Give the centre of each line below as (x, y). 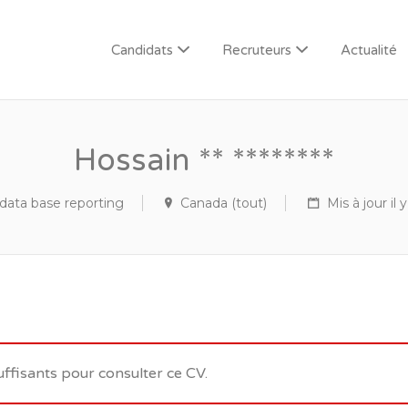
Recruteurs (257, 50)
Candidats (142, 50)
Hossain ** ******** (204, 161)
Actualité (369, 50)
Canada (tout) (224, 203)
